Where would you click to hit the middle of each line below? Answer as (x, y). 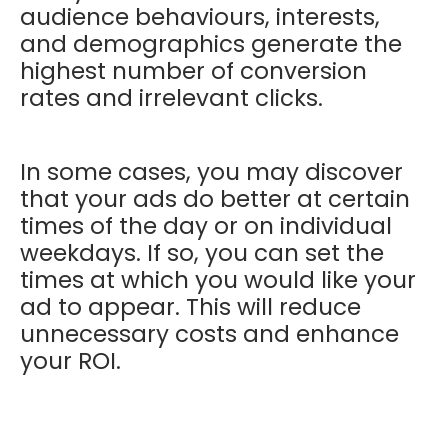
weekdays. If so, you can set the (202, 252)
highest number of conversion (193, 70)
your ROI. (73, 360)
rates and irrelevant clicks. (174, 97)
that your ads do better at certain (215, 198)
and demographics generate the (211, 43)
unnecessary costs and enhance (209, 333)
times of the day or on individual (206, 225)
